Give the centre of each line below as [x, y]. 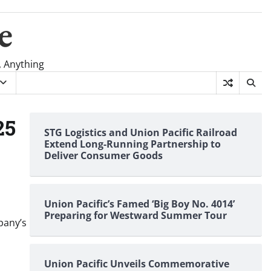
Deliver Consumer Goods [103, 155]
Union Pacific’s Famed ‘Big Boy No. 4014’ [139, 204]
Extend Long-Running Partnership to [132, 144]
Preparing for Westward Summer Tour [135, 215]
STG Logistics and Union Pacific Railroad [140, 132]
